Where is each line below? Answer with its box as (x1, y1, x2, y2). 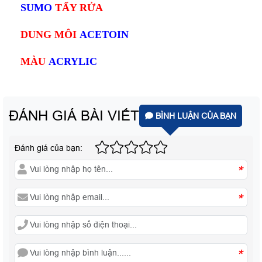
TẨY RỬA (55, 2, 103, 14)
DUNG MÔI (20, 29, 80, 41)
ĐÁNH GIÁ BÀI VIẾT (9, 108, 139, 124)
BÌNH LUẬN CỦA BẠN (153, 111, 236, 121)
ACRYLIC (46, 56, 97, 68)
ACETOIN (80, 29, 129, 41)
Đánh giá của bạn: (15, 143, 82, 153)
